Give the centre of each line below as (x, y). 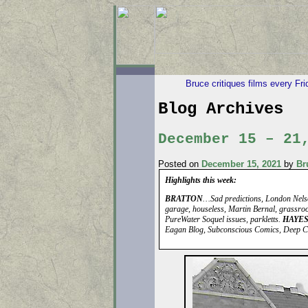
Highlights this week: (200, 180)
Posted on (178, 164)
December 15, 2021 (241, 164)
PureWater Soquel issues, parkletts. (223, 220)
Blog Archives (220, 109)
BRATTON (184, 199)
